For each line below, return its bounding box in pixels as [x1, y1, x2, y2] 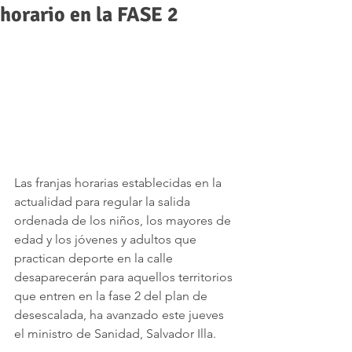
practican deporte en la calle [14, 250, 176, 266]
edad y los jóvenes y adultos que [14, 231, 200, 247]
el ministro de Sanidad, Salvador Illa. [14, 325, 216, 341]
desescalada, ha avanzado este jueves [14, 306, 227, 322]
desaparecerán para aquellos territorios [14, 269, 236, 284]
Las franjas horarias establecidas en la [14, 174, 225, 190]
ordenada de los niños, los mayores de [14, 212, 234, 228]
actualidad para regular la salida [14, 193, 193, 209]
